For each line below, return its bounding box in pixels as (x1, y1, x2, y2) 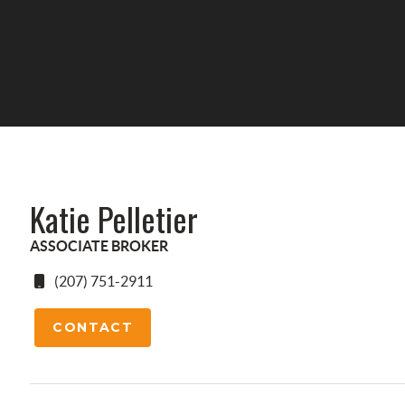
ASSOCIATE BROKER (30, 238, 169, 254)
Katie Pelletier (30, 194, 199, 242)
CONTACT (52, 319, 134, 335)
